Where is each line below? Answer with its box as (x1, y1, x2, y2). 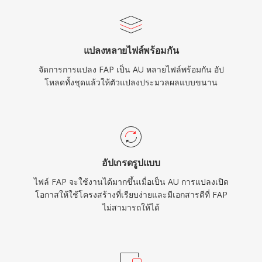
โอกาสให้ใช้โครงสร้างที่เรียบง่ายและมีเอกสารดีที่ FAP (35, 189, 227, 200)
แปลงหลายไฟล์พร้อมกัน (83, 44, 179, 57)
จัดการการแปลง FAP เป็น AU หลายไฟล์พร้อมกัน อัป (38, 64, 224, 75)
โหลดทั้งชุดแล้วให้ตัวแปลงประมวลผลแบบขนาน (44, 77, 218, 88)
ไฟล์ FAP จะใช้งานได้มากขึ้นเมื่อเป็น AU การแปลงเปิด (33, 176, 229, 187)
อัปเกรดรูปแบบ (102, 156, 160, 169)
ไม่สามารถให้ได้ (102, 202, 160, 213)
